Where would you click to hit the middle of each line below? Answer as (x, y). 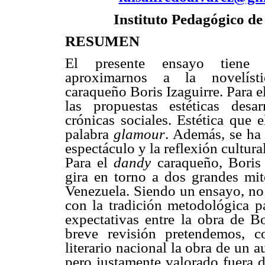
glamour (139, 134)
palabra (89, 134)
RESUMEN (102, 41)
